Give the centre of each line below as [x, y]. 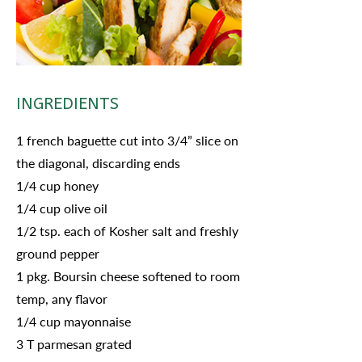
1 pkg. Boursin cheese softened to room [128, 276]
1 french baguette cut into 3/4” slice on [127, 140]
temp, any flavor [62, 299]
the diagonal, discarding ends [98, 163]
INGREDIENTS [67, 104]
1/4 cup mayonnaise [74, 321]
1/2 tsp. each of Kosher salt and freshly [127, 231]
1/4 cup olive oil [62, 208]
